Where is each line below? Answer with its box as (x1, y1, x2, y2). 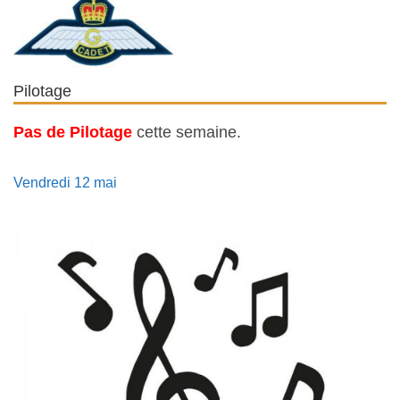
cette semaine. (132, 122, 241, 141)
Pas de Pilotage (13, 122, 132, 141)
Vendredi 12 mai (13, 174, 117, 190)
